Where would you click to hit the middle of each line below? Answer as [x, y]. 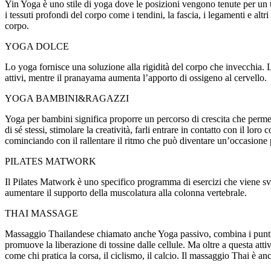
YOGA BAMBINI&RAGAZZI [67, 98]
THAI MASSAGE [41, 213]
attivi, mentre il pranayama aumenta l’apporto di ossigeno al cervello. [136, 77]
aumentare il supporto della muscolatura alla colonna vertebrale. [126, 192]
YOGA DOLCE [37, 46]
